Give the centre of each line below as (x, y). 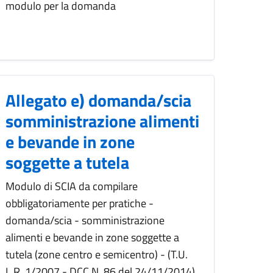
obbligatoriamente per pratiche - (80, 204)
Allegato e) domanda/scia (98, 101)
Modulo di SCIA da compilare (72, 186)
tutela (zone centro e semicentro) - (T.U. (97, 255)
